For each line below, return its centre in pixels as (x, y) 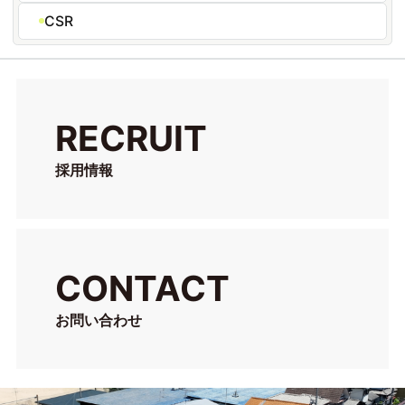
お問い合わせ (98, 320)
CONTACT (142, 288)
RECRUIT (131, 138)
